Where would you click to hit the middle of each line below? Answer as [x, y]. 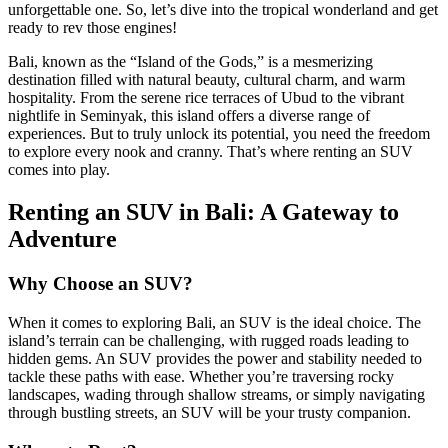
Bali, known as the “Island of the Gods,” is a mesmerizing [190, 62]
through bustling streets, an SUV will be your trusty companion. [209, 412]
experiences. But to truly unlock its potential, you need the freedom [219, 134]
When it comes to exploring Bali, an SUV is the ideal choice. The [214, 322]
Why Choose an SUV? [100, 284]
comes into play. [59, 170]
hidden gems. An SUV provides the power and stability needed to [215, 358]
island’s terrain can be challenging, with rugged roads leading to [208, 340]
